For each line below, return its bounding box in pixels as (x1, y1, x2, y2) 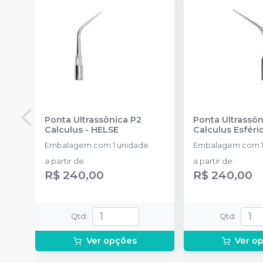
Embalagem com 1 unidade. (45, 140, 150, 150)
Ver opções (86, 235, 137, 246)
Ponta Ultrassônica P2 (45, 114, 141, 125)
